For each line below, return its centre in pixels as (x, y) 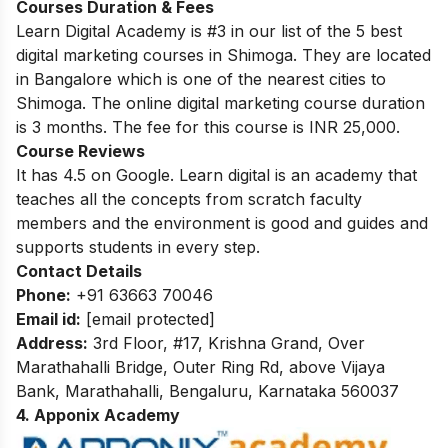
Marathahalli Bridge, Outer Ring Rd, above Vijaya (200, 367)
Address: (52, 343)
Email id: (48, 319)
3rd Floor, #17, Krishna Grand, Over (226, 343)
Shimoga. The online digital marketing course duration (220, 103)
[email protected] (150, 319)
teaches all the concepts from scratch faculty (189, 199)
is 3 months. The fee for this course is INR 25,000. (208, 127)
